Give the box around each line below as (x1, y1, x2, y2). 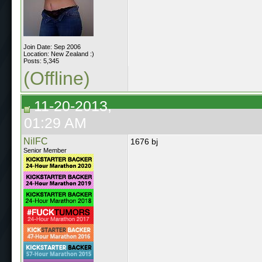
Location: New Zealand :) (23, 50, 94, 57)
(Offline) (23, 67, 90, 89)
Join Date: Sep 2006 (23, 43, 81, 50)
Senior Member (23, 146, 67, 154)
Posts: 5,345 (23, 57, 59, 64)
